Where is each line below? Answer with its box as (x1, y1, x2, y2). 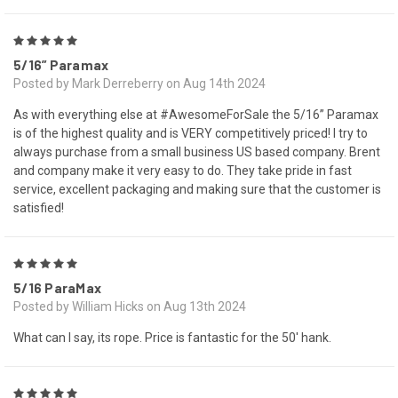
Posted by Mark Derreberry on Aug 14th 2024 (13, 76, 266, 92)
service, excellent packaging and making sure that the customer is (13, 182, 381, 197)
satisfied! (13, 201, 64, 216)
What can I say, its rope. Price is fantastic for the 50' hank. (13, 330, 331, 346)
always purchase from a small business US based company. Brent (13, 145, 380, 160)
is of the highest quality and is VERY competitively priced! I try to (13, 126, 368, 141)
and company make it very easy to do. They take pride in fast (13, 163, 352, 179)
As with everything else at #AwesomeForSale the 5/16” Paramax (13, 107, 378, 123)
